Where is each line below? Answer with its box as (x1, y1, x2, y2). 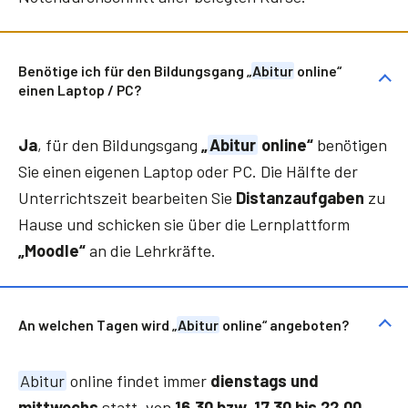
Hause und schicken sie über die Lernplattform (18, 214, 350, 235)
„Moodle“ (18, 240, 86, 261)
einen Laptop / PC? (18, 80, 144, 98)
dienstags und (209, 370, 319, 391)
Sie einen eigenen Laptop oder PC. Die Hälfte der (18, 161, 358, 182)
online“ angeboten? (219, 316, 352, 334)
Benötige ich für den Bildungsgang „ (18, 61, 251, 79)
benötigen (312, 135, 387, 156)
